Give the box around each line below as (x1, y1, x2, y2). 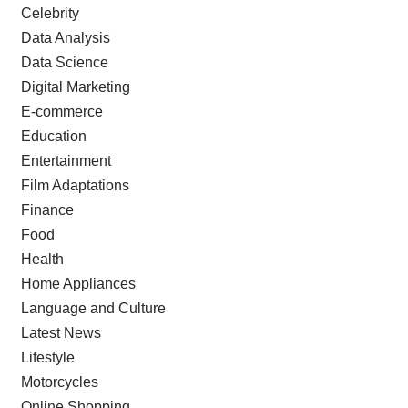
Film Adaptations (20, 177, 129, 193)
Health (20, 250, 64, 267)
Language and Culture (20, 300, 166, 316)
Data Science (20, 54, 108, 70)
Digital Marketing (20, 78, 130, 95)
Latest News (20, 324, 101, 341)
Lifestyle (20, 349, 75, 365)
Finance (20, 201, 74, 218)
